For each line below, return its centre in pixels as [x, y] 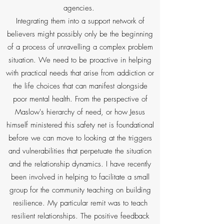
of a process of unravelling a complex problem [80, 47]
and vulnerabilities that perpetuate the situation [80, 151]
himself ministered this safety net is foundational [80, 125]
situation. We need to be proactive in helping [80, 60]
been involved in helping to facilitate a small [80, 177]
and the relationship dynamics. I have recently [80, 164]
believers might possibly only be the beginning [80, 34]
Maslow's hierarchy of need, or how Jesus [80, 112]
